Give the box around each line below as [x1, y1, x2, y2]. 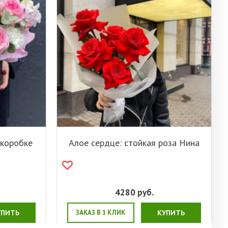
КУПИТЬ [157, 208, 185, 218]
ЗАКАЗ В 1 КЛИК [76, 208, 126, 217]
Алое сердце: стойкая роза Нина [69, 137, 199, 149]
